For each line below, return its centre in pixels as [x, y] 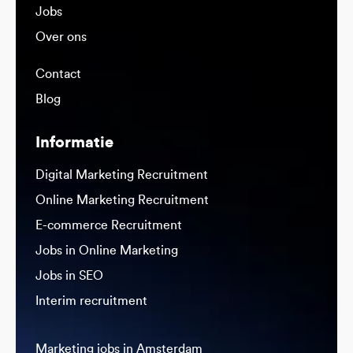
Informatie [74, 143]
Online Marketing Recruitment [122, 201]
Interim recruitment [91, 301]
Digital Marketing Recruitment [122, 175]
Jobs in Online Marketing [107, 251]
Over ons [61, 37]
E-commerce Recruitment [109, 226]
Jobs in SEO [69, 276]
